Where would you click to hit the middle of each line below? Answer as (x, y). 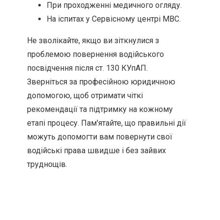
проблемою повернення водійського (96, 54)
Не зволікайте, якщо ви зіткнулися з (93, 41)
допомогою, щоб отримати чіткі (85, 96)
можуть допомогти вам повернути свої (100, 137)
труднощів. (47, 164)
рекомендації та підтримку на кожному (100, 109)
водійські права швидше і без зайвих (96, 151)
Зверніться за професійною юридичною (101, 82)
